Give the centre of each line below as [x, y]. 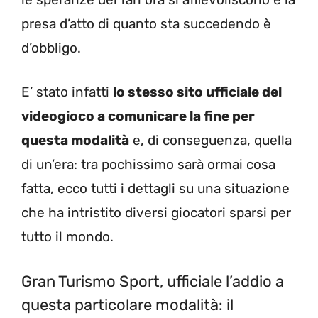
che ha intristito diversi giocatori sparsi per [156, 213]
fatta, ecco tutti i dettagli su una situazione [155, 189]
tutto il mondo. [67, 237]
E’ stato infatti [67, 92]
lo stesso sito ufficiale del [197, 92]
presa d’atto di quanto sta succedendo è [146, 23]
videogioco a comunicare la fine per [138, 116]
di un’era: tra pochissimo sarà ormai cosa [148, 165]
